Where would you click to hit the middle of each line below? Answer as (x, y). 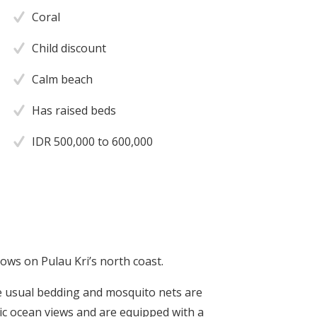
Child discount (69, 48)
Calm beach (63, 79)
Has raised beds (74, 110)
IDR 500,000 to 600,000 (93, 141)
